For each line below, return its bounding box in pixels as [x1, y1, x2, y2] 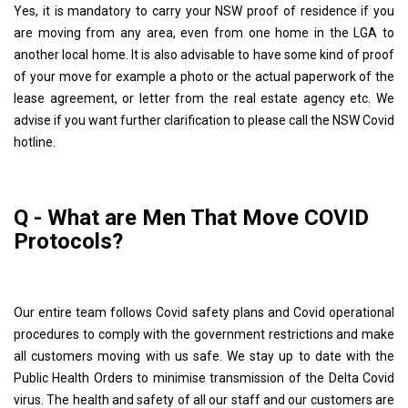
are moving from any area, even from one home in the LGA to [14, 25, 394, 40]
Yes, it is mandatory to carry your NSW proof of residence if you [14, 3, 394, 18]
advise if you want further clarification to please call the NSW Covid [14, 112, 394, 127]
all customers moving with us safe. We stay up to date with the [14, 348, 394, 363]
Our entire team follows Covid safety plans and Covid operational [14, 304, 394, 320]
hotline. [14, 134, 58, 149]
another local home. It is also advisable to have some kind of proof [14, 46, 394, 62]
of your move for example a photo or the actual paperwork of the [14, 68, 394, 84]
